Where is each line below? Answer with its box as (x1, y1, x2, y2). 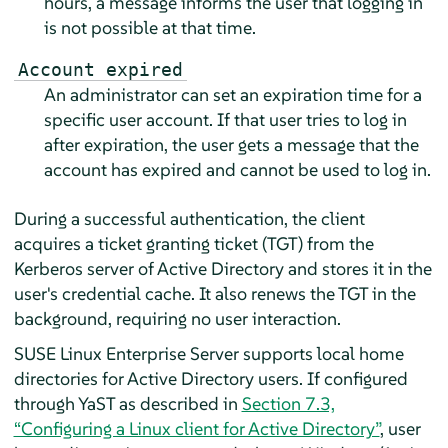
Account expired (17, 58, 183, 80)
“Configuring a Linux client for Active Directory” (13, 416, 380, 440)
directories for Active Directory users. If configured (13, 366, 408, 390)
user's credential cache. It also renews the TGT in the (13, 281, 416, 305)
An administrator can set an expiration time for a (43, 82, 422, 106)
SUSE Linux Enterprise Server (13, 341, 239, 365)
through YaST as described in (13, 391, 242, 415)
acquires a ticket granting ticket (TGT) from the (13, 231, 374, 255)
